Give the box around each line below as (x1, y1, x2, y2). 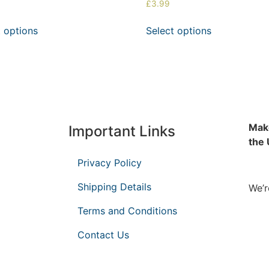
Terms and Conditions (77, 204, 177, 217)
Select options (146, 24, 211, 37)
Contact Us (77, 228, 129, 241)
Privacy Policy (77, 156, 142, 169)
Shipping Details (77, 180, 151, 193)
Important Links (68, 122, 175, 140)
